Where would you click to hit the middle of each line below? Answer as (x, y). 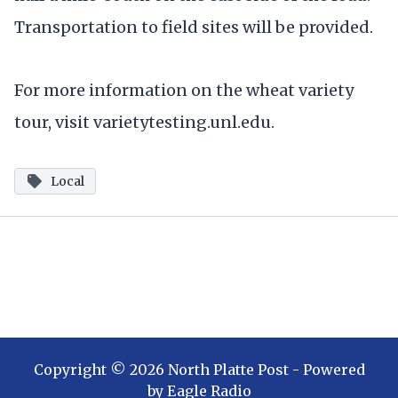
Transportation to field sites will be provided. (197, 27)
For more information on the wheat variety (184, 90)
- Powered (326, 370)
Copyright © (81, 370)
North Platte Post (228, 370)
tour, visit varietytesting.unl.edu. (146, 122)
